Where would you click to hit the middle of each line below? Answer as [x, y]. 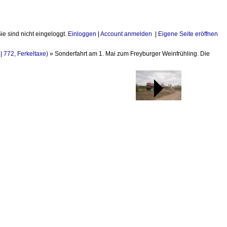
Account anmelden [126, 34]
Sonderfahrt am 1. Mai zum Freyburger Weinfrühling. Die [132, 54]
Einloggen [82, 34]
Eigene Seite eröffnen [188, 34]
